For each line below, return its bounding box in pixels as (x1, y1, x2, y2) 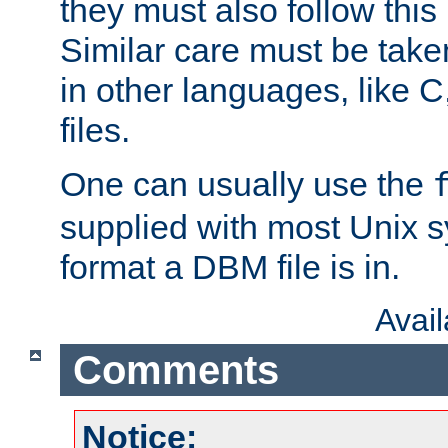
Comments (72, 347, 279, 392)
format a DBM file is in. (60, 248, 400, 287)
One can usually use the (60, 165, 433, 204)
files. (60, 111, 130, 150)
